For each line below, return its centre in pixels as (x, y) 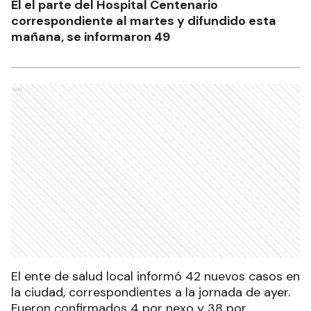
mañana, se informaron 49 (91, 36)
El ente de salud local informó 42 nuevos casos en (155, 276)
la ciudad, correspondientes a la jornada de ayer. (151, 292)
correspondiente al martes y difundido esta (144, 20)
